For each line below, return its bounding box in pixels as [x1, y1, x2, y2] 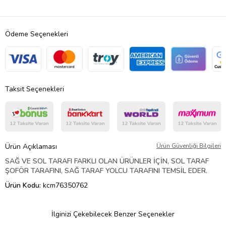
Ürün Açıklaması [5, 141, 57, 151]
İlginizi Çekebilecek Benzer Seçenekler [51, 209, 175, 219]
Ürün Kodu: [5, 180, 43, 190]
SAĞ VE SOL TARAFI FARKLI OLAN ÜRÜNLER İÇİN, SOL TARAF [5, 156, 209, 166]
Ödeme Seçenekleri [5, 29, 68, 39]
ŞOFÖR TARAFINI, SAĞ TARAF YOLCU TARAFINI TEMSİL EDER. [5, 165, 207, 176]
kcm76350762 [43, 180, 88, 190]
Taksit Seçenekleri [5, 84, 64, 94]
